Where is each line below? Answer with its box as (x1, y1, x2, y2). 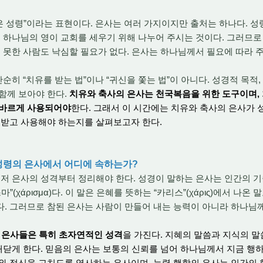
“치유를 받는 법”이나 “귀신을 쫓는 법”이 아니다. (21, 75, 210, 85)
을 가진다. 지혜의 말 (123, 230, 203, 240)
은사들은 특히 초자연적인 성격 (1, 230, 123, 240)
